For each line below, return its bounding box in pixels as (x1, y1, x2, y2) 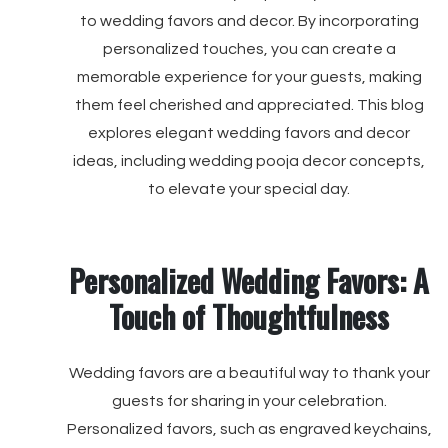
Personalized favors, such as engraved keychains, (66, 421, 432, 437)
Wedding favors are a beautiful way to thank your (68, 365, 430, 381)
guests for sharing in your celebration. (111, 393, 387, 409)
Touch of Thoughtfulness (109, 294, 389, 339)
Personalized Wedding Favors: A (69, 258, 429, 303)
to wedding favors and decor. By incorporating (79, 13, 419, 29)
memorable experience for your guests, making (76, 69, 422, 85)
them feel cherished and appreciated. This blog (74, 97, 424, 113)
